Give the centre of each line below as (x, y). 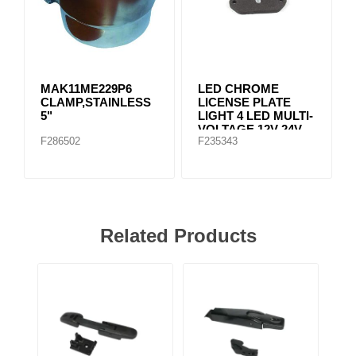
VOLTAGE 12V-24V (250, 129)
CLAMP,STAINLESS (96, 102)
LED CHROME (238, 88)
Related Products (178, 235)
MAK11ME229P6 (86, 88)
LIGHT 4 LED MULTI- (255, 115)
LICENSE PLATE (244, 102)
